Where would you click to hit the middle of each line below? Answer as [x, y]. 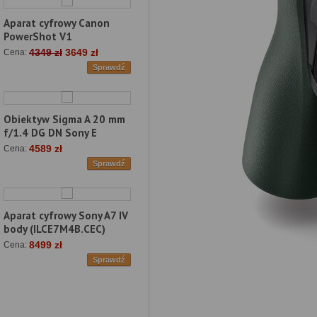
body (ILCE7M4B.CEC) [54, 229]
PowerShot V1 [38, 37]
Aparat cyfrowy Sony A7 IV [66, 216]
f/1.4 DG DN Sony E [50, 133]
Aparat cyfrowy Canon [57, 23]
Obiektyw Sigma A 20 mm [64, 120]
